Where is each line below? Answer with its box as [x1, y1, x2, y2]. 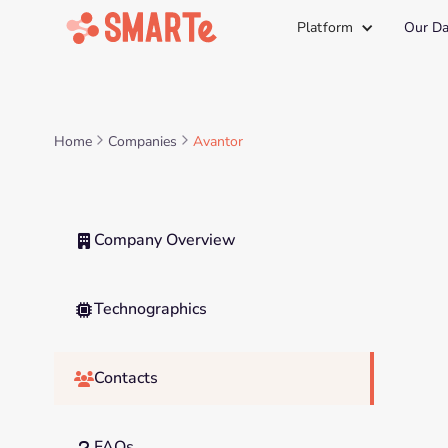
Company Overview [93, 229, 236, 251]
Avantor [192, 132, 243, 151]
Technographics [93, 298, 207, 320]
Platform [296, 18, 354, 37]
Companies [107, 132, 177, 151]
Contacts [93, 367, 158, 389]
